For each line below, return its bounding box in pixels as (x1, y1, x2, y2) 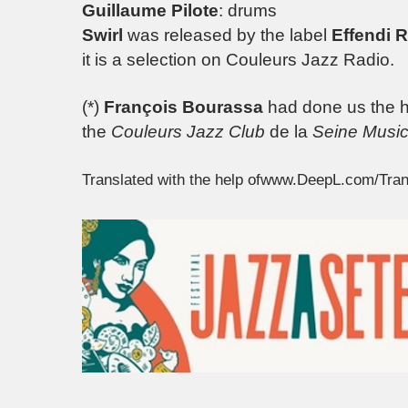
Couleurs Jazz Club (111, 122, 265, 142)
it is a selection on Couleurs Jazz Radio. (82, 49, 394, 69)
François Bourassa (104, 97, 263, 117)
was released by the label (123, 25, 331, 45)
